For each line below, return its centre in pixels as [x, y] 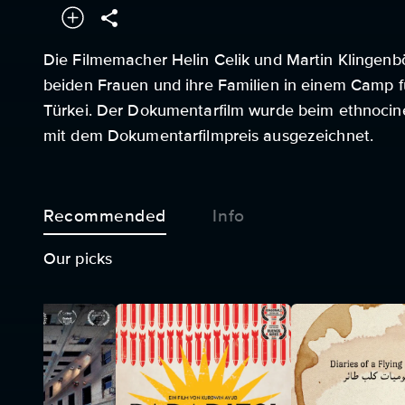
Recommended [105, 217]
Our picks [78, 258]
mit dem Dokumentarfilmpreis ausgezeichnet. [209, 136]
